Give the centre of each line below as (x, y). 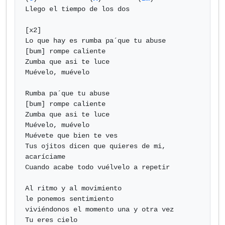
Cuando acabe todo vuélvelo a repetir (97, 167)
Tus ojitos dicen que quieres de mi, (95, 146)
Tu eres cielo (51, 220)
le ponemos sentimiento (69, 199)
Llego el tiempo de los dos (77, 9)
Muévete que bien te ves (71, 136)
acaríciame (45, 157)
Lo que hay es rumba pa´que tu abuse (95, 41)
